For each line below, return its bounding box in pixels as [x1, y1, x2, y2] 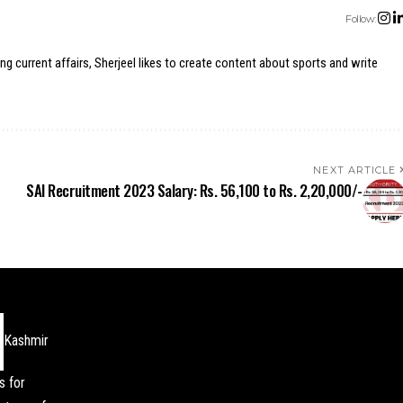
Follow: [345, 12, 376, 25]
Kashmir [4, 332, 49, 350]
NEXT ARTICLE [313, 164, 397, 176]
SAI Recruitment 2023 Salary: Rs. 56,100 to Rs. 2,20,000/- [26, 179, 363, 201]
